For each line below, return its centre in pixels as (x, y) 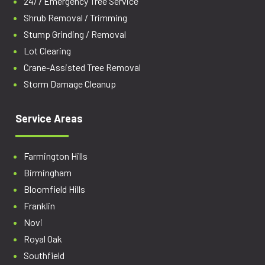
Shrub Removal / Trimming (76, 18)
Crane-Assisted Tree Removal (83, 67)
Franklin (40, 206)
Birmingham (48, 173)
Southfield (44, 256)
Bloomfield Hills (55, 189)
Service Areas (49, 119)
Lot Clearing (48, 51)
